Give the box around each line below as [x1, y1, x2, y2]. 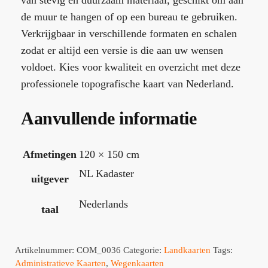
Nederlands [79, 197, 128, 210]
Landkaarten [164, 245, 211, 255]
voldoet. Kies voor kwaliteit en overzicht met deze [21, 60, 240, 73]
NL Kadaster [79, 167, 134, 179]
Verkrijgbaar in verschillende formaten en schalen [21, 27, 237, 39]
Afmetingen [23, 148, 77, 160]
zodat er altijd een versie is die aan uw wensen [21, 44, 223, 56]
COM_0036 [77, 245, 121, 255]
